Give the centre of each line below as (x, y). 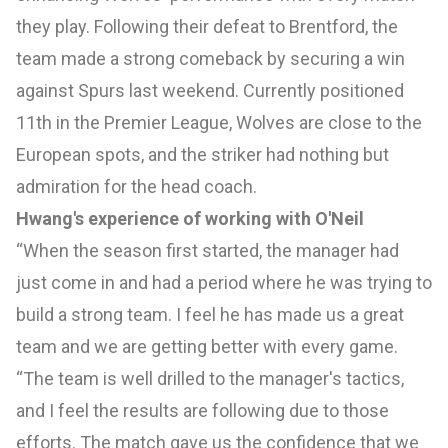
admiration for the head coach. (136, 187)
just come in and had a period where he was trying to (224, 283)
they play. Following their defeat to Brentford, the (207, 27)
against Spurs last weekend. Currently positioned (210, 91)
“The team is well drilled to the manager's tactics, (210, 379)
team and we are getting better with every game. (207, 347)
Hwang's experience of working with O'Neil (190, 219)
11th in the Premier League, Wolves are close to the (219, 123)
